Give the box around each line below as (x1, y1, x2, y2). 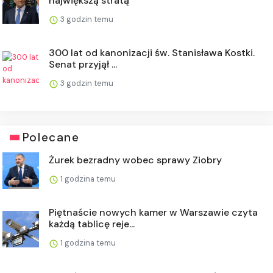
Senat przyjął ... (49, 58, 117, 71)
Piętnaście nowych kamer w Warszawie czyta (49, 206, 258, 219)
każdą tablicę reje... (49, 218, 135, 230)
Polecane (22, 130, 80, 145)
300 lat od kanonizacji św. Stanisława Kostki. (49, 46, 255, 59)
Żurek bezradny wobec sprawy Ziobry (49, 154, 222, 166)
